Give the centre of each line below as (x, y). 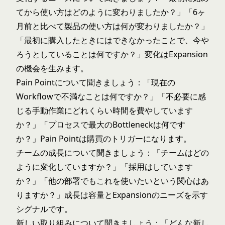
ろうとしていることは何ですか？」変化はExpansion (112, 54)
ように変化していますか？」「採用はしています (104, 167)
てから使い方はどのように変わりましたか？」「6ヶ (111, 12)
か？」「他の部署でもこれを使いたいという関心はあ (113, 181)
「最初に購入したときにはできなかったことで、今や (113, 40)
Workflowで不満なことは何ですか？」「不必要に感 (111, 96)
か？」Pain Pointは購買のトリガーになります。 (104, 139)
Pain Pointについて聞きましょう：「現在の (96, 82)
